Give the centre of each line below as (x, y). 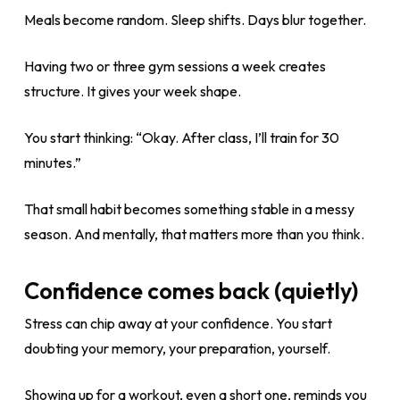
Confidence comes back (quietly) (191, 291)
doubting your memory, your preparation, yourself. (177, 348)
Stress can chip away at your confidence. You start (178, 323)
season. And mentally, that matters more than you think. (194, 234)
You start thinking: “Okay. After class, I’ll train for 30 (181, 137)
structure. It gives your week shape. (132, 91)
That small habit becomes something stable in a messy (189, 209)
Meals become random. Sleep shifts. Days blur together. (195, 20)
